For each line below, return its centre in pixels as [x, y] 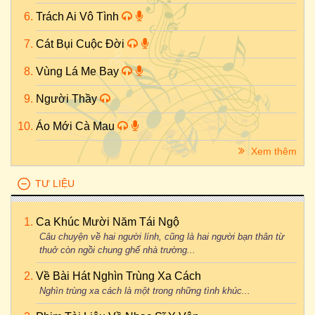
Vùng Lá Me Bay [79, 71]
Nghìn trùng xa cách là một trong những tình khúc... [145, 291]
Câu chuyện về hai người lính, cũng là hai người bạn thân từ [162, 237]
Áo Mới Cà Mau [77, 126]
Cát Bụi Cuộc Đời [82, 44]
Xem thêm [272, 151]
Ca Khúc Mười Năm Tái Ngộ [108, 222]
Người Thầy [68, 99]
